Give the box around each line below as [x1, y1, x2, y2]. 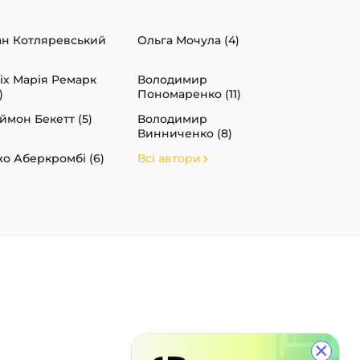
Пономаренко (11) [137, 87, 241, 102]
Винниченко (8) [137, 126, 232, 141]
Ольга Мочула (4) [137, 33, 239, 48]
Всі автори [137, 151, 201, 166]
